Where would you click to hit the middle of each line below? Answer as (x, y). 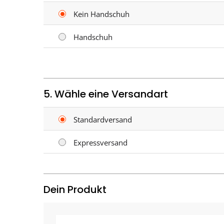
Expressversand (100, 143)
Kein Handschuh (101, 14)
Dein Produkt (75, 190)
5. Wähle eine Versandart (106, 94)
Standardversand (103, 120)
